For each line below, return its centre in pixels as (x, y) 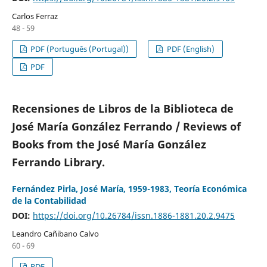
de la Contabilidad (49, 200)
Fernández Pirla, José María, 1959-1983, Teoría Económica (129, 188)
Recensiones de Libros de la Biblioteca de (122, 108)
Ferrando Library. (58, 162)
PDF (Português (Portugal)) (79, 49)
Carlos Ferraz (35, 16)
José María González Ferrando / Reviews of (126, 126)
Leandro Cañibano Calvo (55, 233)
